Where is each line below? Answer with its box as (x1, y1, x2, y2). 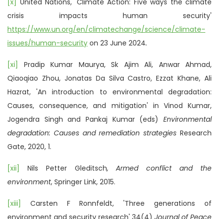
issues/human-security (7, 38, 88, 48)
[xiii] (7, 198, 21, 208)
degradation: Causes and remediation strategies (7, 128, 177, 138)
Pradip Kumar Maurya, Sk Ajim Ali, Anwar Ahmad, (18, 59, 212, 69)
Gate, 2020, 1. (7, 141, 51, 152)
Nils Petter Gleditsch (20, 163, 107, 173)
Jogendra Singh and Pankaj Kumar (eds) (7, 114, 163, 124)
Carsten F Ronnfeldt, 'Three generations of (21, 198, 212, 208)
